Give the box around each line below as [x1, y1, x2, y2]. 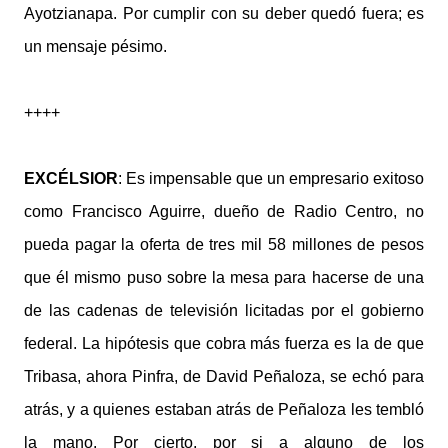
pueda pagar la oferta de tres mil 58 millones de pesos [24, 236, 424, 253]
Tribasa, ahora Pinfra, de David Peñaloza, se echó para [24, 368, 424, 385]
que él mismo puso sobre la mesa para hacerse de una [24, 269, 424, 286]
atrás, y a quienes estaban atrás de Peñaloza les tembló [24, 401, 424, 418]
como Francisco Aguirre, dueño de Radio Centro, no [24, 203, 424, 220]
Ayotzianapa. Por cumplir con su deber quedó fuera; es [24, 5, 424, 22]
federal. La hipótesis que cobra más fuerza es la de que [24, 335, 424, 352]
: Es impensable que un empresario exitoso [118, 170, 424, 187]
